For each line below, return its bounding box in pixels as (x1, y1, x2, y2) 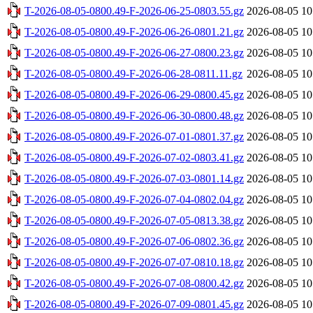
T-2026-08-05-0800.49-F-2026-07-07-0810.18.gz (24, 256, 244, 268)
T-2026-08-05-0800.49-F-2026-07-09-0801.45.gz (24, 298, 244, 310)
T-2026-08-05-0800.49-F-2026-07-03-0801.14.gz (24, 172, 244, 184)
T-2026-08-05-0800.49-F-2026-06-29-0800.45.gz (24, 88, 244, 101)
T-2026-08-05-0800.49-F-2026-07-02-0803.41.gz (24, 151, 244, 163)
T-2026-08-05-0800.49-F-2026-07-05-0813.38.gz (24, 214, 244, 226)
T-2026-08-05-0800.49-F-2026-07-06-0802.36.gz (24, 235, 244, 247)
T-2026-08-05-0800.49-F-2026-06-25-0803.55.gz (24, 4, 244, 17)
